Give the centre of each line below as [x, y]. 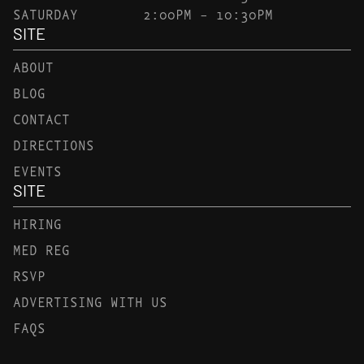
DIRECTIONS [54, 145]
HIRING [37, 223]
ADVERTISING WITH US [90, 301]
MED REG [41, 249]
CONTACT [41, 119]
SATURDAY [45, 14]
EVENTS [37, 171]
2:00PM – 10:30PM [208, 14]
